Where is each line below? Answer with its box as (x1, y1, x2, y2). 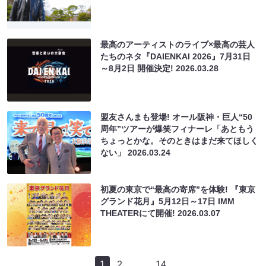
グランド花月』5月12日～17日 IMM (100, 196, 235, 206)
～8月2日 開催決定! (100, 63, 176, 73)
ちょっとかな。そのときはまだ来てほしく (100, 135, 259, 145)
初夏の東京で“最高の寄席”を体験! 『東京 (100, 184, 256, 194)
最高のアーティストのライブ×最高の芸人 (100, 39, 255, 49)
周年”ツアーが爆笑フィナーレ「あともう (100, 123, 255, 134)
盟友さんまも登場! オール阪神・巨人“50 (100, 112, 253, 122)
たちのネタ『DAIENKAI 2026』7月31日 (100, 51, 251, 61)
